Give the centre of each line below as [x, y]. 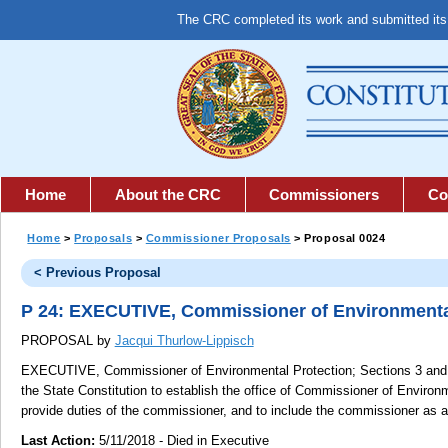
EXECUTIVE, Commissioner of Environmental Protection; [188, 371]
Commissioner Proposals [218, 237]
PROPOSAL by [67, 340]
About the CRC [167, 194]
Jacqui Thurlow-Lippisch [184, 340]
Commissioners [324, 194]
